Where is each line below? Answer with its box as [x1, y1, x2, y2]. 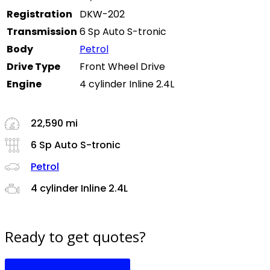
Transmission [7, 25, 77, 39]
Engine [7, 77, 42, 92]
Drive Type [7, 60, 60, 74]
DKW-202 [80, 7, 125, 22]
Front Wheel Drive [80, 60, 165, 74]
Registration [7, 7, 72, 22]
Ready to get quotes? [5, 227, 146, 247]
